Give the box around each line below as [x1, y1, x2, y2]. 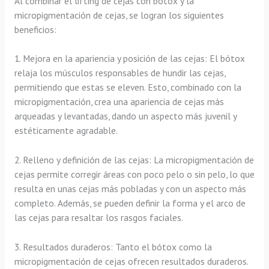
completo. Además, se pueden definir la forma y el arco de [14, 197, 246, 210]
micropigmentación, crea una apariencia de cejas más [14, 95, 224, 108]
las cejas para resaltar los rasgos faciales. [14, 211, 183, 224]
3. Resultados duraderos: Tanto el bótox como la [14, 240, 212, 253]
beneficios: [14, 23, 56, 35]
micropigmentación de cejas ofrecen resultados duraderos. [14, 255, 248, 267]
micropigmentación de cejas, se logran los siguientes [14, 8, 224, 21]
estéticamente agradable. [14, 124, 118, 137]
